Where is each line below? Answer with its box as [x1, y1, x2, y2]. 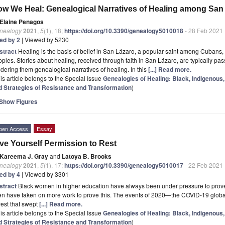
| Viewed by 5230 [20, 35, 69, 44]
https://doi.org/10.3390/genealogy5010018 [64, 26, 183, 35]
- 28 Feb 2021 [183, 26, 223, 35]
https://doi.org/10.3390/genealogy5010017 [64, 160, 183, 170]
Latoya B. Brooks [62, 151, 111, 161]
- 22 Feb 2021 [183, 160, 223, 169]
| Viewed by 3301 [20, 169, 69, 178]
